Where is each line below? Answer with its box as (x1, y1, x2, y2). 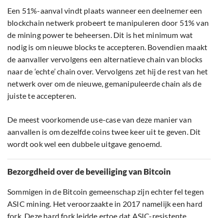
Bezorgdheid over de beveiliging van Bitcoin (7, 166, 171, 177)
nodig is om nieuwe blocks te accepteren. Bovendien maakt (7, 42, 208, 52)
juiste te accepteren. (7, 91, 76, 101)
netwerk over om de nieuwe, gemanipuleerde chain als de (7, 79, 201, 89)
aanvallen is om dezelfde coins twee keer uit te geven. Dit (7, 127, 201, 137)
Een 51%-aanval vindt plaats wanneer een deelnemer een (7, 6, 202, 16)
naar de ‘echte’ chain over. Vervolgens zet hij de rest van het (7, 67, 208, 76)
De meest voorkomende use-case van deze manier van (7, 115, 192, 125)
